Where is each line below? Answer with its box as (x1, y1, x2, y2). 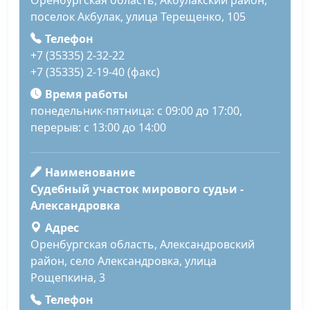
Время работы (44, 86, 128, 102)
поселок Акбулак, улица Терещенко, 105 (30, 9, 246, 25)
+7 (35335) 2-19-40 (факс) (30, 64, 160, 80)
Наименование (44, 165, 135, 181)
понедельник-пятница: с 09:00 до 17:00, (30, 103, 242, 119)
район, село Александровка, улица (30, 253, 217, 269)
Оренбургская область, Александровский (30, 237, 255, 253)
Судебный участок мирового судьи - (30, 181, 244, 197)
